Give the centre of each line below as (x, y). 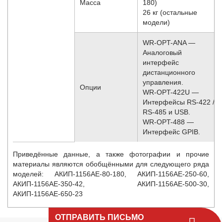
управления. (163, 82)
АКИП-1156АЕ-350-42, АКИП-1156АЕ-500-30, (111, 184)
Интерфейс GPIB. (171, 132)
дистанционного (169, 72)
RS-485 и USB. (166, 112)
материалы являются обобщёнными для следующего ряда (111, 164)
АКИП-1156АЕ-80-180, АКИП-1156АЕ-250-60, (132, 174)
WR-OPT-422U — (171, 92)
